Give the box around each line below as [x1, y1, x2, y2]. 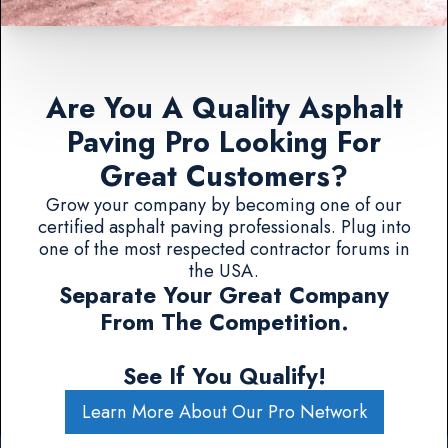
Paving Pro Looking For [67, 122, 381, 164]
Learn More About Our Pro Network [81, 398, 367, 426]
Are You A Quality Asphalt [45, 88, 403, 130]
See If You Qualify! [122, 360, 326, 394]
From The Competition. [99, 306, 349, 340]
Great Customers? [100, 156, 348, 198]
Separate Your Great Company [59, 279, 389, 313]
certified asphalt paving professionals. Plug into [37, 213, 411, 241]
